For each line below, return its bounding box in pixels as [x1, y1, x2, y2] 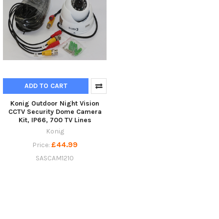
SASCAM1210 [36, 153, 74, 162]
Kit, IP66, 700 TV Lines [18, 115, 91, 124]
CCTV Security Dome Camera [8, 107, 102, 116]
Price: [32, 140, 51, 149]
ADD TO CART [24, 81, 67, 90]
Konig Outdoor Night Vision [10, 99, 99, 108]
